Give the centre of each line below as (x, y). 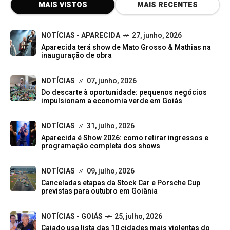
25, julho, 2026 (138, 217)
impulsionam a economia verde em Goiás (112, 101)
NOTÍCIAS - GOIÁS (72, 217)
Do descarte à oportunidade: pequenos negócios (124, 93)
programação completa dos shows (101, 146)
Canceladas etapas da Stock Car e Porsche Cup (121, 183)
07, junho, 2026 (112, 81)
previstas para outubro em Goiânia (99, 191)
